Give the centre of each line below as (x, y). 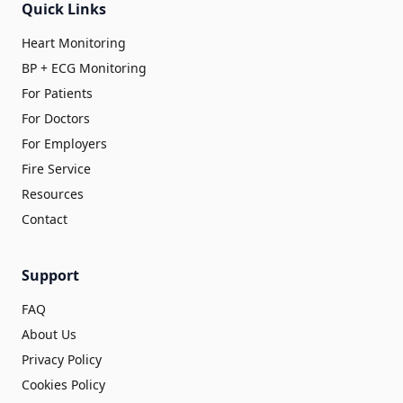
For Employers (64, 143)
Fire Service (56, 168)
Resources (53, 193)
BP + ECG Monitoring (84, 67)
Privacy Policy (62, 359)
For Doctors (56, 118)
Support (50, 275)
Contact (45, 219)
